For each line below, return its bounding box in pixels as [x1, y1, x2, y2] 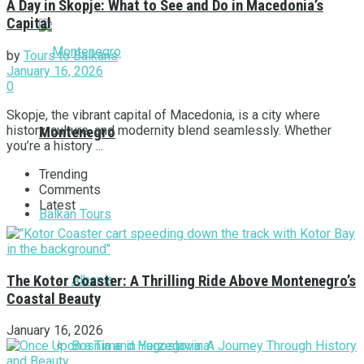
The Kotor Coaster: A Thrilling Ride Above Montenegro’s [6, 271, 356, 290]
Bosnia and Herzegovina [71, 337, 210, 353]
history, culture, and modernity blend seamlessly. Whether [6, 122, 331, 138]
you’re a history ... [6, 137, 103, 154]
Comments [39, 181, 101, 197]
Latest [39, 197, 76, 213]
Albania [71, 271, 113, 288]
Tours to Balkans [24, 47, 118, 63]
